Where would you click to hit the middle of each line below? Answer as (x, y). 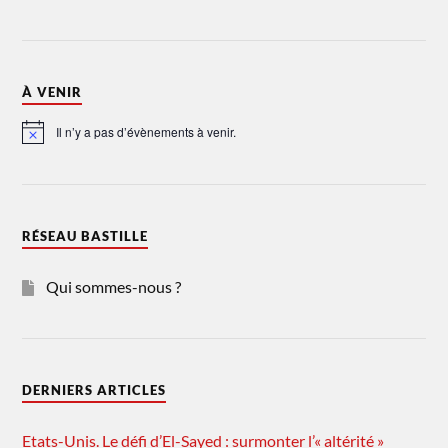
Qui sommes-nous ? (114, 287)
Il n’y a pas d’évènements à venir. (146, 132)
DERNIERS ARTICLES (94, 390)
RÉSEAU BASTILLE (85, 236)
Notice (39, 138)
